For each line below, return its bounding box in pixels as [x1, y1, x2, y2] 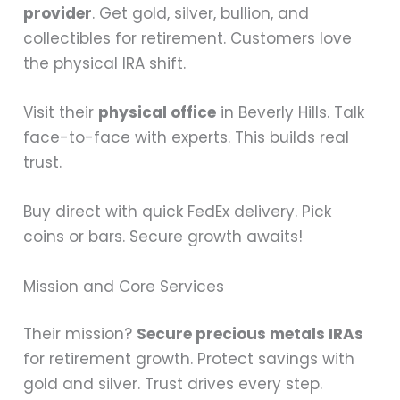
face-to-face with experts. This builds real [23, 127, 350, 149]
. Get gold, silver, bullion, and [92, 2, 310, 24]
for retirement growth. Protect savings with [23, 348, 355, 371]
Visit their [23, 102, 99, 124]
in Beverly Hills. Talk [216, 102, 365, 124]
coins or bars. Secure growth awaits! [23, 226, 304, 248]
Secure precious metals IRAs [137, 323, 364, 346]
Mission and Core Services [23, 275, 225, 297]
